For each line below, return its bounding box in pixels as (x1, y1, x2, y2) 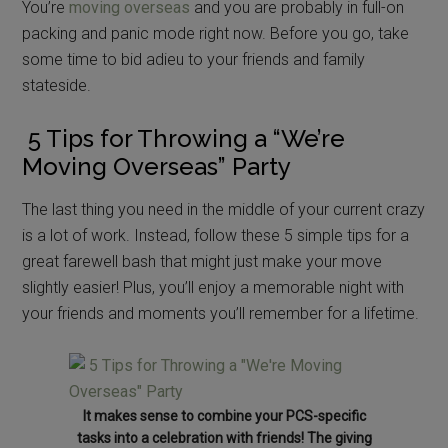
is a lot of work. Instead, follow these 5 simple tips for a (22, 225, 410, 245)
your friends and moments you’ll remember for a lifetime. (22, 303, 420, 323)
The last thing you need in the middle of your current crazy (22, 199, 426, 219)
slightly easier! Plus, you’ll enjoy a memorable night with (22, 277, 405, 297)
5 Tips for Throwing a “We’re (22, 123, 346, 153)
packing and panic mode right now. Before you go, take (22, 23, 410, 43)
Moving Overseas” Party (22, 151, 292, 181)
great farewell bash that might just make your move (22, 251, 383, 271)
